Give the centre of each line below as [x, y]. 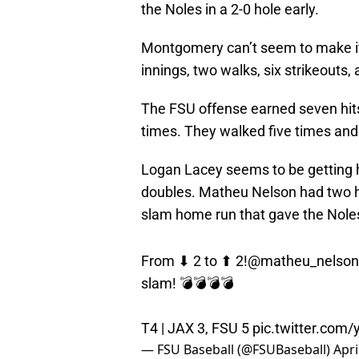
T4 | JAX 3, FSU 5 [197, 321]
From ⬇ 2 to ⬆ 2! [194, 253]
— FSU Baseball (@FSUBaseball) [237, 342]
